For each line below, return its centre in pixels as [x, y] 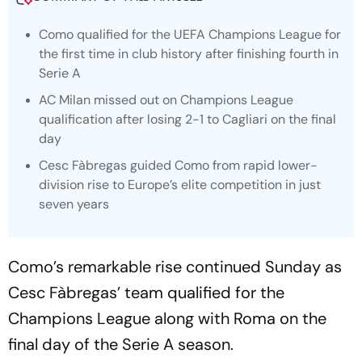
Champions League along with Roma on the [167, 318]
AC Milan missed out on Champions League [166, 100]
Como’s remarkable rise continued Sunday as [175, 267]
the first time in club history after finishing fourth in [189, 54]
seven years [74, 204]
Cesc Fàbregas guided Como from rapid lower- [178, 165]
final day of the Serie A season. [121, 344]
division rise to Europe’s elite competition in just [180, 185]
